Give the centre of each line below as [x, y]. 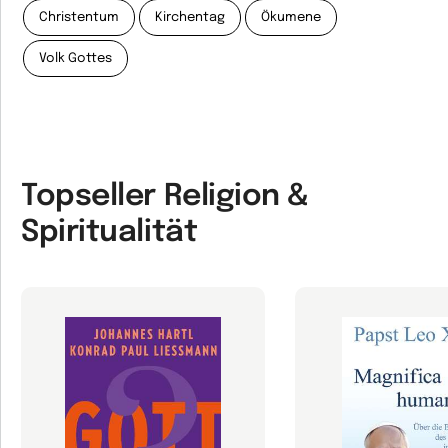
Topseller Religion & [165, 196]
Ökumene [291, 17]
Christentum [79, 17]
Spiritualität [109, 232]
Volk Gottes [75, 58]
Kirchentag [190, 17]
